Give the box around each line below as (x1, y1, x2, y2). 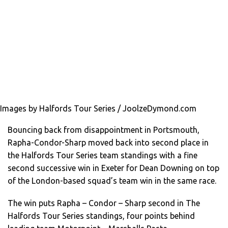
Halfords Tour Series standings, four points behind (8, 211, 195, 221)
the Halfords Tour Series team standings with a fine (8, 151, 197, 160)
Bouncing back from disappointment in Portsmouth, (8, 125, 199, 135)
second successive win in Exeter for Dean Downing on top (8, 163, 219, 173)
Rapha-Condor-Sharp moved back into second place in (8, 138, 209, 148)
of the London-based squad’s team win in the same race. (8, 176, 216, 186)
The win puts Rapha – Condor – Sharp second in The (8, 198, 200, 208)
